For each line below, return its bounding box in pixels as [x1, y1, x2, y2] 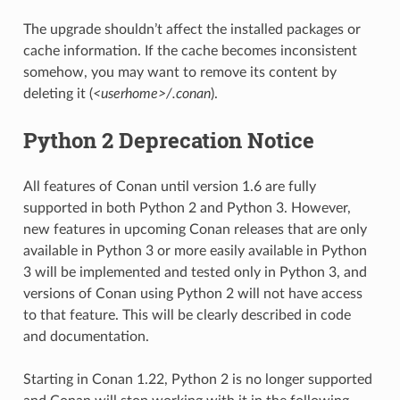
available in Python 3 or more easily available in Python [22, 243, 367, 258]
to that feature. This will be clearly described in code [22, 307, 351, 322]
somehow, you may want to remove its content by [22, 64, 337, 79]
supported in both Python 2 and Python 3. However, [22, 200, 351, 215]
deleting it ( [22, 86, 93, 101]
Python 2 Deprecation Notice [22, 125, 314, 154]
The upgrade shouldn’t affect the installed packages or [22, 21, 361, 37]
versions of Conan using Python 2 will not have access [22, 286, 362, 301]
